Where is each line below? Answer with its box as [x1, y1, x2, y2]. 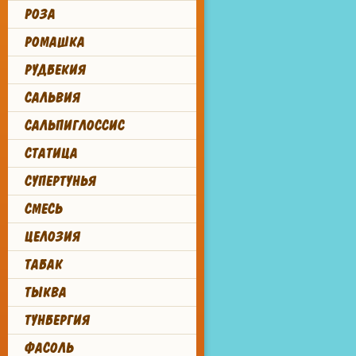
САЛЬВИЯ [24, 89, 79, 106]
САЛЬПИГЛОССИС [24, 117, 124, 134]
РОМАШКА [24, 33, 84, 51]
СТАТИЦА [24, 145, 77, 162]
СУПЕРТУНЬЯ [24, 172, 95, 190]
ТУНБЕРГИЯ [24, 311, 89, 329]
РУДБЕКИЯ [24, 61, 85, 79]
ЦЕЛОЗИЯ [24, 228, 79, 246]
